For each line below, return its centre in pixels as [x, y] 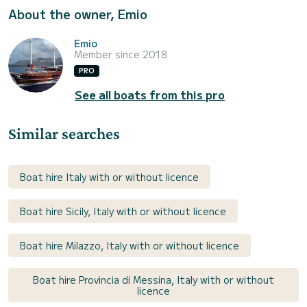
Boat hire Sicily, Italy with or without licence [123, 211]
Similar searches [64, 133]
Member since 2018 [121, 54]
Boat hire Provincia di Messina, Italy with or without [153, 279]
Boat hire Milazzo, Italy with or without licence [130, 245]
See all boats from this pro [150, 94]
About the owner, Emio [78, 13]
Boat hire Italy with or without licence [109, 176]
